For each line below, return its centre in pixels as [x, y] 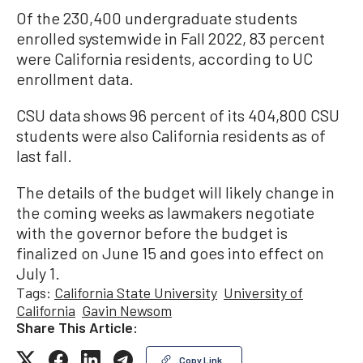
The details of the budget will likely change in [175, 192]
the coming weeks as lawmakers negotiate [165, 213]
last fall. [44, 156]
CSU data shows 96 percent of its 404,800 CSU [178, 115]
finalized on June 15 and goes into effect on [170, 253]
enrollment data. [75, 79]
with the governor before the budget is [152, 233]
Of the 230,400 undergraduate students [157, 18]
